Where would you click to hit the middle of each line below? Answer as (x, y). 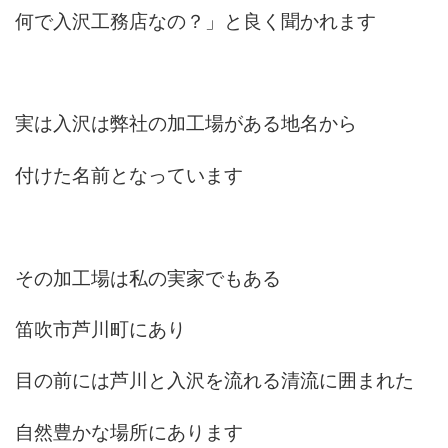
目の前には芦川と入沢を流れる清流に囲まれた (215, 380)
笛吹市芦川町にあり (101, 328)
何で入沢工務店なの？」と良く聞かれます (196, 20)
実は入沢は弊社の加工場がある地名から (186, 123)
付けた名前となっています (129, 174)
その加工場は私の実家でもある (148, 277)
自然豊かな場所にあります (129, 431)
